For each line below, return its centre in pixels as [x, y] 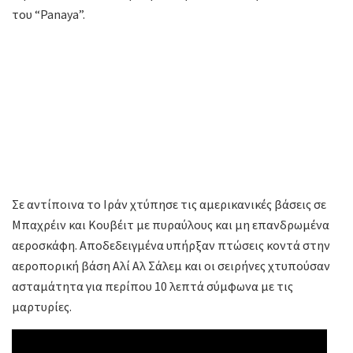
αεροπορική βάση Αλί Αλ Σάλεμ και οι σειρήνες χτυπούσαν [171, 266]
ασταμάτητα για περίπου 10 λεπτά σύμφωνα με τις [152, 286]
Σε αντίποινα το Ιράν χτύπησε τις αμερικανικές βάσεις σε [169, 204]
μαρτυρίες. [42, 307]
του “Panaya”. [48, 15]
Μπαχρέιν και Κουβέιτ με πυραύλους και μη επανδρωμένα [171, 225]
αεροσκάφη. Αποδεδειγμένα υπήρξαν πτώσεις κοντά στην [171, 245]
